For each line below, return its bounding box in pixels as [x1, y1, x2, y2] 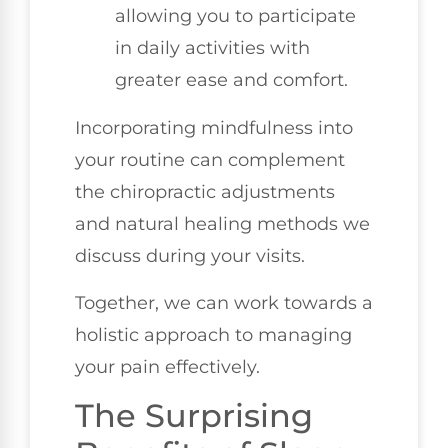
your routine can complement [75, 149, 345, 172]
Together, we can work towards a [75, 291, 373, 314]
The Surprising [75, 396, 313, 436]
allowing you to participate [115, 5, 356, 28]
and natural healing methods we [75, 213, 370, 236]
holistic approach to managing [75, 323, 352, 346]
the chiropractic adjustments [75, 181, 335, 204]
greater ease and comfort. [115, 69, 348, 92]
